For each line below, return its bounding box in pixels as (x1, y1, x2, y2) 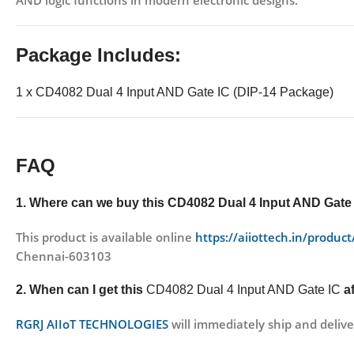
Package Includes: (16, 44, 181, 66)
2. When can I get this (16, 283, 146, 297)
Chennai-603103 (16, 248, 111, 265)
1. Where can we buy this (16, 196, 168, 210)
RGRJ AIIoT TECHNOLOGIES (16, 316, 168, 333)
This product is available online (16, 229, 195, 246)
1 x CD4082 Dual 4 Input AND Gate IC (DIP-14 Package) (16, 85, 333, 100)
